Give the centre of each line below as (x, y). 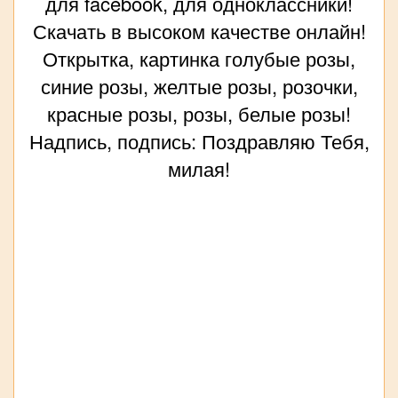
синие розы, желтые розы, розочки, (199, 86)
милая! (199, 169)
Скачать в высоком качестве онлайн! (199, 31)
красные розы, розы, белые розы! (199, 114)
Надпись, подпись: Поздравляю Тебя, (199, 141)
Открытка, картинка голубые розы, (199, 59)
